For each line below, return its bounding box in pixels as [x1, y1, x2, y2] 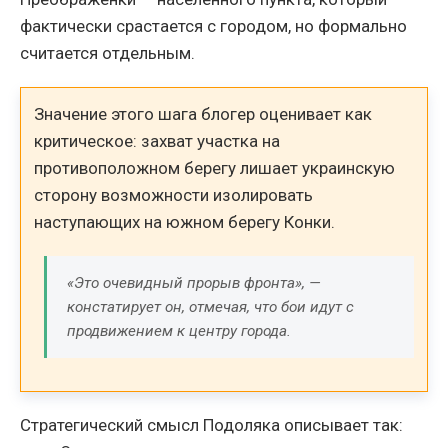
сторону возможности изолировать [34, 185, 314, 206]
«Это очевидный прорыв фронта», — [67, 274, 322, 293]
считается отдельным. [20, 42, 195, 63]
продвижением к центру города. [67, 322, 292, 341]
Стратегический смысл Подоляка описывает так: [20, 415, 403, 436]
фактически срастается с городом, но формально [20, 15, 407, 36]
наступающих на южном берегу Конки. [34, 212, 336, 233]
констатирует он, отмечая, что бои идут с [67, 298, 355, 317]
